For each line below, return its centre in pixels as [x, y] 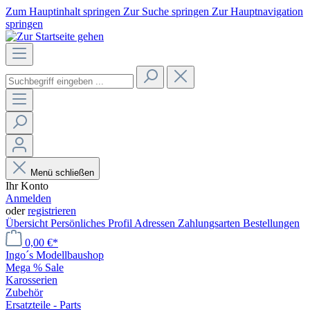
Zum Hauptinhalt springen [64, 11]
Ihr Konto [27, 186]
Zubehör [24, 292]
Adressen [156, 223]
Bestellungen [271, 223]
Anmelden [28, 198]
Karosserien [31, 280]
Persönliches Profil [92, 223]
